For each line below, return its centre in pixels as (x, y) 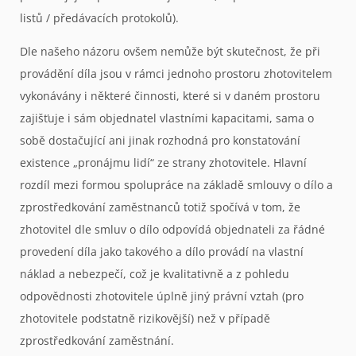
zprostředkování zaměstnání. (97, 341)
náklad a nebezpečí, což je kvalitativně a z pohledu (155, 274)
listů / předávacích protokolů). (99, 17)
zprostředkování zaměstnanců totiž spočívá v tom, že (160, 207)
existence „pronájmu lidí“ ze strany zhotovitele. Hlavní (163, 163)
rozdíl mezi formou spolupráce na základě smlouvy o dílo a (176, 185)
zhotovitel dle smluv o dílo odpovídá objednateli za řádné (172, 230)
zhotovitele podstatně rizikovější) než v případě (145, 319)
